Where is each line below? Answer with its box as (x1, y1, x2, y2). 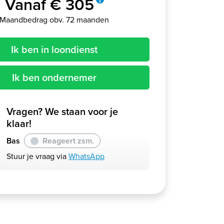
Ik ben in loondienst (11, 42, 97, 57)
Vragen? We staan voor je (6, 104, 118, 119)
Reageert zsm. (42, 134, 94, 146)
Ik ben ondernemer (12, 70, 96, 85)
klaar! (6, 116, 31, 131)
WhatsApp (68, 150, 104, 162)
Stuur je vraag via (6, 150, 68, 162)
